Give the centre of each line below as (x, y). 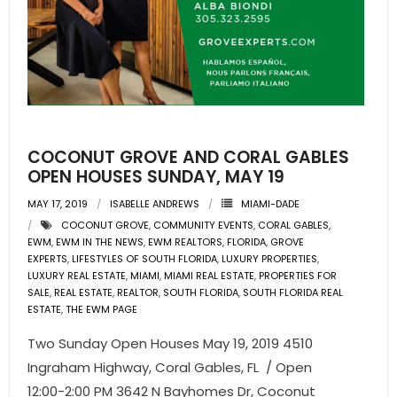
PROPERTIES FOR (298, 276)
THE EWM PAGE (101, 309)
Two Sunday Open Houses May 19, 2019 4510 (170, 343)
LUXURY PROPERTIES (269, 259)
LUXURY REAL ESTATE (77, 276)
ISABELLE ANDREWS (155, 204)
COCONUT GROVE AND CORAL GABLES (188, 157)
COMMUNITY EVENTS (203, 225)
